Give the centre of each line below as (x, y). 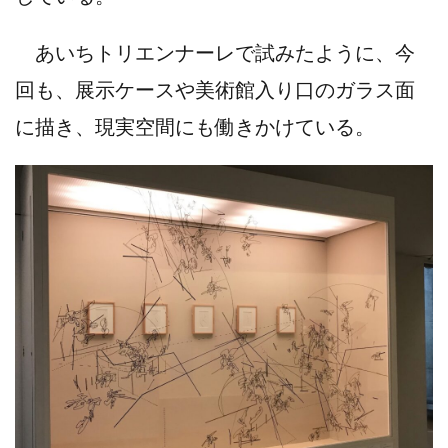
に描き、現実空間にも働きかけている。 (195, 125)
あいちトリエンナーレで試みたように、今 (215, 51)
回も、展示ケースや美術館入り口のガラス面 (215, 88)
